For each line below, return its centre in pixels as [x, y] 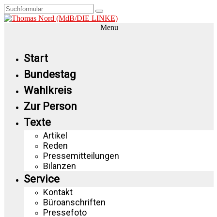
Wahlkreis [48, 90]
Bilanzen [60, 166]
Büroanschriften [74, 202]
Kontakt [58, 192]
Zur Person [50, 106]
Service [42, 179]
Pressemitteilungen [81, 156]
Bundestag [50, 74]
